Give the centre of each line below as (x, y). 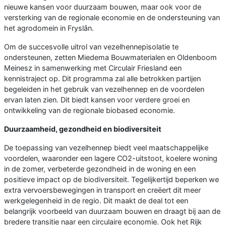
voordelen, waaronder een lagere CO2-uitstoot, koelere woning (111, 158)
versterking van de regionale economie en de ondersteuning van (112, 18)
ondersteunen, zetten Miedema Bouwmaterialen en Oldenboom (110, 58)
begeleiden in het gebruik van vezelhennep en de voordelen (104, 89)
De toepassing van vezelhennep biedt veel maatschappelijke (106, 148)
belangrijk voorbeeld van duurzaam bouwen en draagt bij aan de (112, 211)
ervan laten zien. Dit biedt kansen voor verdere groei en (97, 100)
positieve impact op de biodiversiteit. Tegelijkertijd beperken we (111, 180)
